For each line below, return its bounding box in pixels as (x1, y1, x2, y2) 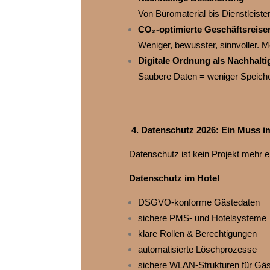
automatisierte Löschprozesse (137, 244, 257, 255)
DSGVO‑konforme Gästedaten (137, 197, 260, 208)
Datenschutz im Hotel (128, 173, 219, 184)
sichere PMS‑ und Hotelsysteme (137, 213, 266, 224)
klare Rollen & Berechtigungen (137, 228, 257, 239)
